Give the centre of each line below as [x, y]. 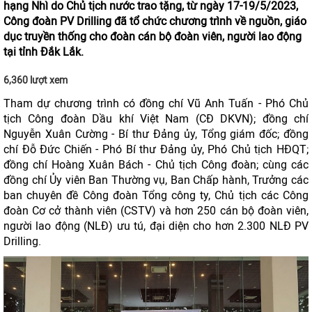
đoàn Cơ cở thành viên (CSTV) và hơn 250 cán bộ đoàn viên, [156, 211]
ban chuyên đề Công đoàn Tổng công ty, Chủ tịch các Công [156, 195]
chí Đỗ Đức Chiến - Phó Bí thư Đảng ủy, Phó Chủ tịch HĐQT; [156, 149]
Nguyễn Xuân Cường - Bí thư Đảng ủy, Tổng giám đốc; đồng [156, 134]
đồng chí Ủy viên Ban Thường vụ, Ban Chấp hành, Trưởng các [156, 180]
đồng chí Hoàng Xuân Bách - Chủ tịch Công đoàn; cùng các [156, 165]
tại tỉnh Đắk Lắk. [44, 52]
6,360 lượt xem [36, 80]
